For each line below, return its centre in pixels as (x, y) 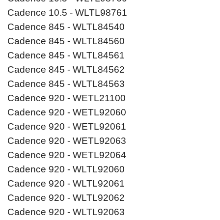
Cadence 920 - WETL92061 (67, 127)
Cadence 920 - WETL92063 (67, 141)
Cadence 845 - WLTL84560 (66, 41)
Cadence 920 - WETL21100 (67, 98)
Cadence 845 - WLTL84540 (66, 27)
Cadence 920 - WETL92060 (67, 112)
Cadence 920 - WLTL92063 (66, 212)
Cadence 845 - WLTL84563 (66, 84)
